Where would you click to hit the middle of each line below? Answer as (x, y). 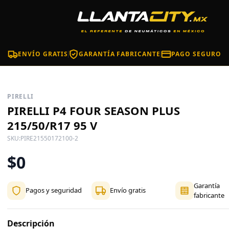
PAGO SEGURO (196, 54)
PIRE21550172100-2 (50, 138)
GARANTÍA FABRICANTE (120, 54)
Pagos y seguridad (54, 190)
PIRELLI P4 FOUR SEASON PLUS (94, 110)
